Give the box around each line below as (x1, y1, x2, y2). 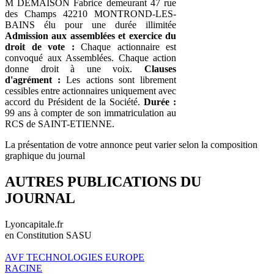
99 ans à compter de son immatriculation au (5, 107, 176, 118)
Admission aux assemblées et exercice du (5, 30, 176, 41)
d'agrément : (5, 74, 61, 85)
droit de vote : (5, 41, 75, 52)
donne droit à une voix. (5, 63, 144, 74)
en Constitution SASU (5, 229, 92, 240)
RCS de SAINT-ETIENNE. (5, 118, 114, 129)
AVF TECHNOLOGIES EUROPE (5, 251, 144, 262)
